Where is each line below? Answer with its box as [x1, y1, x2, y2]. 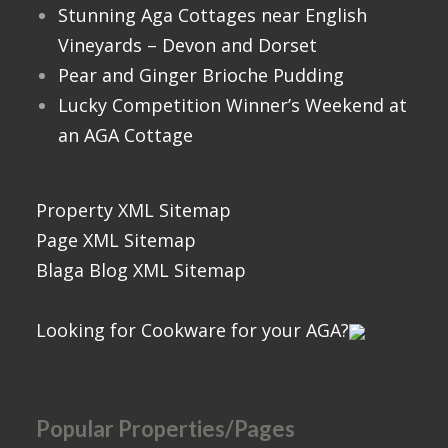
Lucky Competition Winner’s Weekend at [57, 92, 407, 117]
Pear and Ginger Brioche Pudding [57, 62, 344, 87]
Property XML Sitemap [36, 197, 231, 222]
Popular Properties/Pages [36, 414, 295, 442]
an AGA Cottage [57, 122, 193, 147]
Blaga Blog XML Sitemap [36, 257, 246, 282]
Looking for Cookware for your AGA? [36, 317, 349, 342]
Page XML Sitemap [36, 227, 196, 252]
